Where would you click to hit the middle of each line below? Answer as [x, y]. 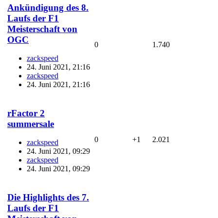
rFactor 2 [26, 113]
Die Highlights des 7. [48, 197]
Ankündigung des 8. [48, 7]
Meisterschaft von [42, 29]
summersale [31, 124]
